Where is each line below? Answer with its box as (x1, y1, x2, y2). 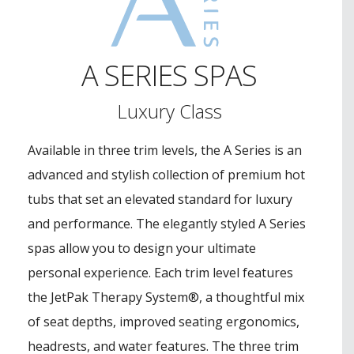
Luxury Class (116, 97, 222, 124)
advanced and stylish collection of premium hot (28, 165, 305, 183)
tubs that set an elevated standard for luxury (28, 190, 292, 208)
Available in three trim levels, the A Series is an (28, 141, 302, 159)
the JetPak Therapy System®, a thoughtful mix (28, 288, 304, 306)
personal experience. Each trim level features (28, 263, 293, 281)
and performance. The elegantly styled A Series (28, 214, 306, 232)
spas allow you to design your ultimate (28, 239, 256, 257)
